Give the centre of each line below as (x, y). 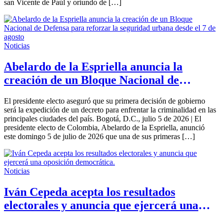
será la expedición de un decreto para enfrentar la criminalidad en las (110, 110)
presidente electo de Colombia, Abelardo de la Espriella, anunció (104, 127)
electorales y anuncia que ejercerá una (101, 205)
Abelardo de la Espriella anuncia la (93, 66)
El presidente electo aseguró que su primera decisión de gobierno (105, 101)
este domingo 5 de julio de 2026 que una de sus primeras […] (99, 136)
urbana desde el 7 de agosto (73, 106)
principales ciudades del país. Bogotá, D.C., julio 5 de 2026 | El (103, 118)
